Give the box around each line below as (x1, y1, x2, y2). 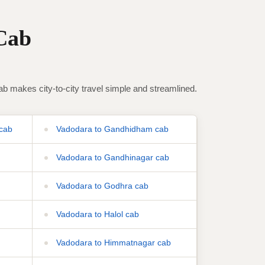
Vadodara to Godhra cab (53, 180, 148, 190)
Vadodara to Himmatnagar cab (53, 237, 171, 247)
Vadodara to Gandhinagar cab (53, 152, 169, 162)
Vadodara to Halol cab (53, 209, 139, 219)
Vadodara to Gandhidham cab (53, 124, 169, 134)
